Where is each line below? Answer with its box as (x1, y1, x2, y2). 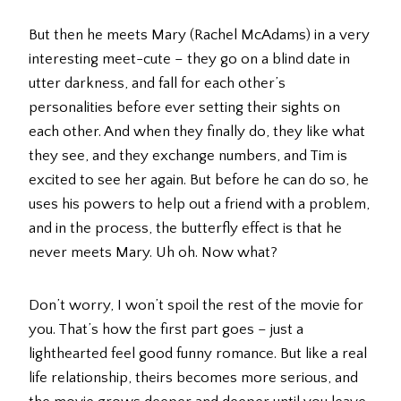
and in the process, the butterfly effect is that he (29, 220, 342, 237)
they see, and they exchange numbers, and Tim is (29, 148, 347, 165)
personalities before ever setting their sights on (29, 99, 340, 116)
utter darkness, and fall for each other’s (29, 75, 286, 92)
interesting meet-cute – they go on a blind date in (29, 51, 350, 68)
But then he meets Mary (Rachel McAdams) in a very (29, 27, 370, 44)
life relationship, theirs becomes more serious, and (29, 370, 358, 387)
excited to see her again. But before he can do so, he (29, 172, 369, 189)
